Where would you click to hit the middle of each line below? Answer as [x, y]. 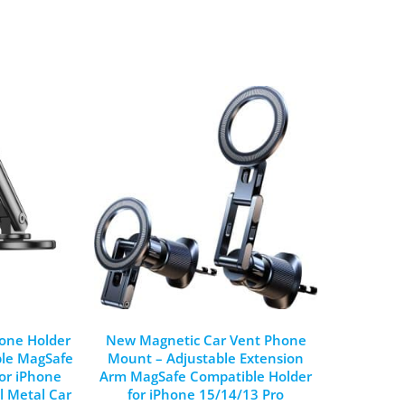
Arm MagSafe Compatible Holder [206, 376]
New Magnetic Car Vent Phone [206, 339]
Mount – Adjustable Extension [206, 358]
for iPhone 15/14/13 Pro [206, 394]
